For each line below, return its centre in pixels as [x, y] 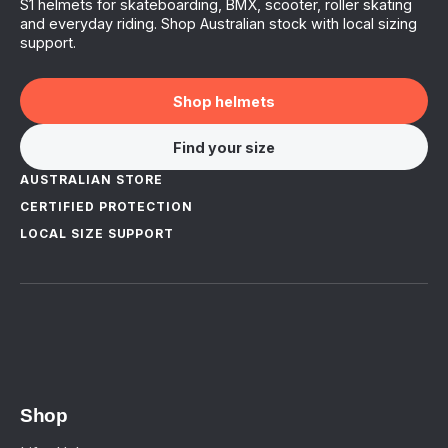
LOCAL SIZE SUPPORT [97, 234]
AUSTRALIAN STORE [92, 180]
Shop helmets [224, 101]
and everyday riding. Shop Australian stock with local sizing [218, 24]
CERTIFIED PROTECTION [107, 207]
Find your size [224, 147]
